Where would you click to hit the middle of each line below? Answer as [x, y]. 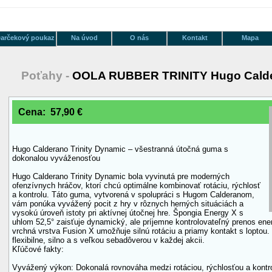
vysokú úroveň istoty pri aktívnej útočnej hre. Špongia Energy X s [128, 213]
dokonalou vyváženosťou [56, 158]
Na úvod [84, 38]
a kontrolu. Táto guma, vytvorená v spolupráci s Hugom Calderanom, [133, 195]
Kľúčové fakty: [38, 250]
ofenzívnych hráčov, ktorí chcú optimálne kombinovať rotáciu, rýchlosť [136, 186]
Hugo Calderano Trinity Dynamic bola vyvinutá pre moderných [121, 177]
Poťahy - [47, 75]
